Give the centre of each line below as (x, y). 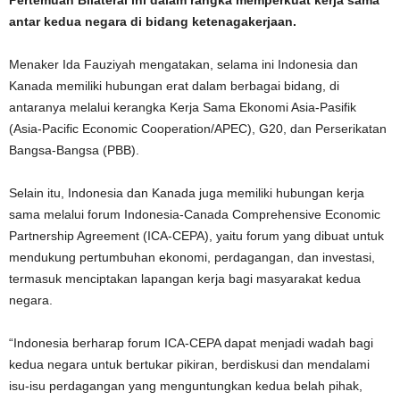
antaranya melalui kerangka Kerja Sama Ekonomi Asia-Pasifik (183, 107)
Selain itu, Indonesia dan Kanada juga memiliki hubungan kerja (187, 193)
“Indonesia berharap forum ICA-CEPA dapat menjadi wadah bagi (191, 343)
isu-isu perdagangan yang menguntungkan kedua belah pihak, (186, 386)
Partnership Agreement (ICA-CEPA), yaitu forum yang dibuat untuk (196, 236)
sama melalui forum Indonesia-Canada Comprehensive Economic (195, 214)
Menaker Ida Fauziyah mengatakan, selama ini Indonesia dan (183, 64)
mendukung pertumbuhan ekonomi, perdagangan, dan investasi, (192, 257)
